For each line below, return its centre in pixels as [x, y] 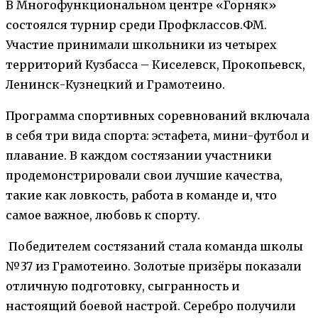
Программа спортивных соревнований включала [158, 115]
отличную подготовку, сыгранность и [123, 286]
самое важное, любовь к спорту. [103, 215]
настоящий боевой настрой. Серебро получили [151, 306]
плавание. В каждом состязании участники [139, 155]
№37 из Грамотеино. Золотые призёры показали [154, 266]
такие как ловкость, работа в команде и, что [141, 195]
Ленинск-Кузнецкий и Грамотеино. [115, 84]
